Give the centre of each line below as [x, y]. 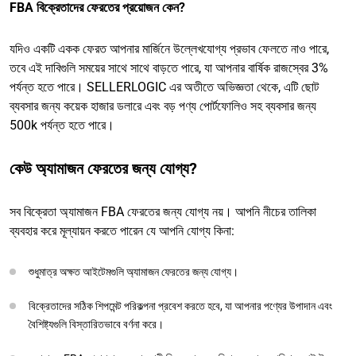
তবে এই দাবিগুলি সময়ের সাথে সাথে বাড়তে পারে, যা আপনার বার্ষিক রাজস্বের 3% [169, 68]
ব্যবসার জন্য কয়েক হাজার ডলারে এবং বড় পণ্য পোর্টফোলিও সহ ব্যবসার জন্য [163, 106]
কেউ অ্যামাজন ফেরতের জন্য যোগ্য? [103, 168]
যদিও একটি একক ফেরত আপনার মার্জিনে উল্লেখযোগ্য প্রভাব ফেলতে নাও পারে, [169, 48]
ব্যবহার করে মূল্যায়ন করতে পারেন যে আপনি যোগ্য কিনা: [122, 230]
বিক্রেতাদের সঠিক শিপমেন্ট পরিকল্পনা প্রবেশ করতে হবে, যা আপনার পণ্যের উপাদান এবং [180, 306]
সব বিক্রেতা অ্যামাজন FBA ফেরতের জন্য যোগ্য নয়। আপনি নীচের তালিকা [163, 211]
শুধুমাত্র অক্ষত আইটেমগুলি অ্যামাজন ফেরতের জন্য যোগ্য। [133, 271]
